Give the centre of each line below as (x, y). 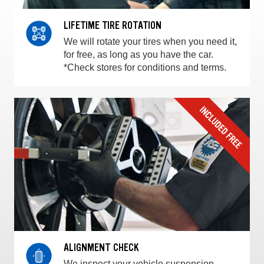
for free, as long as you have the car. (138, 55)
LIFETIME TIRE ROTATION (113, 26)
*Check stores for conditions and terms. (145, 68)
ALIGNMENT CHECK (101, 248)
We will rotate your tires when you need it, (150, 42)
